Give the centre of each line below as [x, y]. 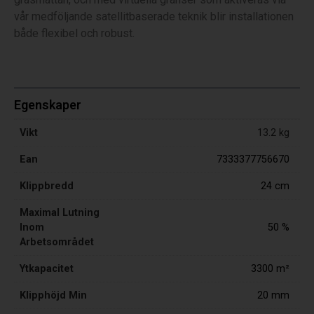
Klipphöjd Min [53, 295]
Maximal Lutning [60, 212]
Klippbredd [47, 186]
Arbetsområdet [57, 242]
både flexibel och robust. [74, 34]
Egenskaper [48, 104]
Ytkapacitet [47, 268]
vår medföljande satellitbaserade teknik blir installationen [154, 17]
